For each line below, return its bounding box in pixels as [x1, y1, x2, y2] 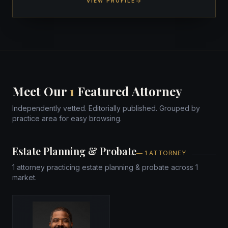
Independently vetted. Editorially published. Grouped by [12, 104, 200, 113]
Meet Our [12, 83, 70, 100]
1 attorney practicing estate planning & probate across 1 [12, 163, 198, 172]
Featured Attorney [74, 83, 182, 100]
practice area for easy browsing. [12, 114, 122, 123]
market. [12, 173, 37, 182]
